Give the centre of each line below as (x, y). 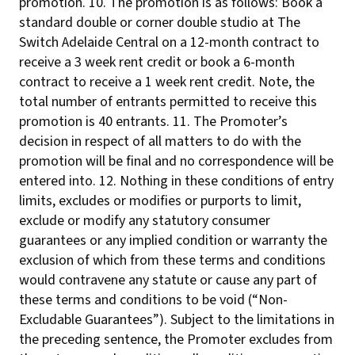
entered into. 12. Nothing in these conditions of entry (176, 181)
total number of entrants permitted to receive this (168, 102)
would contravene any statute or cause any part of (168, 280)
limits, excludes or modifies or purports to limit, (160, 201)
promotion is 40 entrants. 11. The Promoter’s (153, 122)
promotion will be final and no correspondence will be (176, 161)
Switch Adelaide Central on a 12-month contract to (169, 42)
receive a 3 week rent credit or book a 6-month (157, 62)
